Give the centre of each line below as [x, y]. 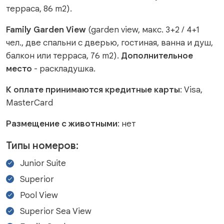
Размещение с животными [62, 124]
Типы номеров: [42, 146]
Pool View [39, 195]
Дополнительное [157, 56]
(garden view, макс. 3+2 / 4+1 [144, 30]
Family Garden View [47, 30]
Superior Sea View [56, 211]
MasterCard [29, 103]
